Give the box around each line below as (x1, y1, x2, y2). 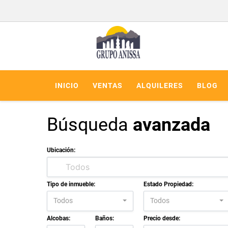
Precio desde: (144, 214, 180, 222)
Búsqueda (47, 113, 133, 135)
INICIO (55, 81, 79, 90)
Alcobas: (47, 214, 70, 222)
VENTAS (93, 81, 123, 90)
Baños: (95, 214, 114, 222)
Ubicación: (47, 146, 75, 154)
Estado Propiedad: (144, 180, 193, 188)
